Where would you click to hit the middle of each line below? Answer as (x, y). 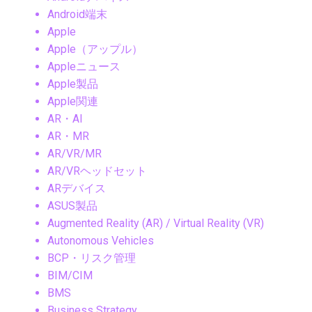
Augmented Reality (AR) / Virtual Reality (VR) (156, 223)
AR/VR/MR (75, 153)
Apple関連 (73, 101)
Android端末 (77, 14)
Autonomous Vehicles (101, 240)
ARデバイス (77, 188)
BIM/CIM (70, 275)
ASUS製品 (72, 205)
